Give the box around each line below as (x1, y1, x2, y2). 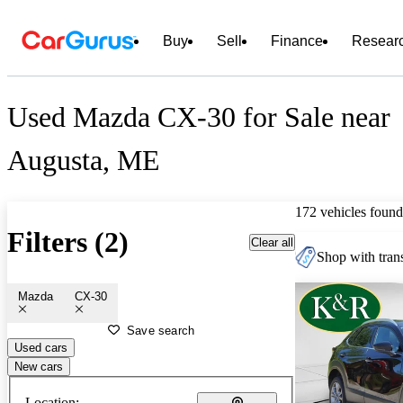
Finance (271, 33, 323, 49)
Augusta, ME (7, 144, 160, 177)
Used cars (14, 340, 67, 354)
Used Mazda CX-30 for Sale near (7, 101, 390, 134)
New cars (14, 359, 63, 373)
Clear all (251, 235, 293, 249)
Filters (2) (7, 226, 129, 259)
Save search (127, 323, 195, 337)
